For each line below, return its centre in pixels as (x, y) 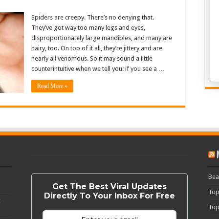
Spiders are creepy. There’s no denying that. (93, 17)
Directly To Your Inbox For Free (109, 196)
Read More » (52, 86)
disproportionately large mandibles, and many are (102, 38)
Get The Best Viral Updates (109, 186)
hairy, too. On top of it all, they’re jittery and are (97, 48)
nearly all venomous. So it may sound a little (92, 58)
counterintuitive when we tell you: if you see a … (98, 69)
